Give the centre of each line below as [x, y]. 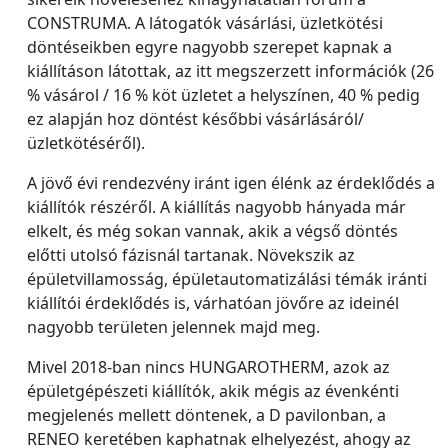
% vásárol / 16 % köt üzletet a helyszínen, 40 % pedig [223, 94]
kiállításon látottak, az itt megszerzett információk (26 [230, 70]
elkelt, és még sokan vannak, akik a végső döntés [212, 230]
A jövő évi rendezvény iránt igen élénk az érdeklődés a [231, 182]
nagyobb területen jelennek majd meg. [173, 326]
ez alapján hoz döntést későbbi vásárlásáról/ [195, 118]
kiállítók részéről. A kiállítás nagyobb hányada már [216, 206]
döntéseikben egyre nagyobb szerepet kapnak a [209, 46]
